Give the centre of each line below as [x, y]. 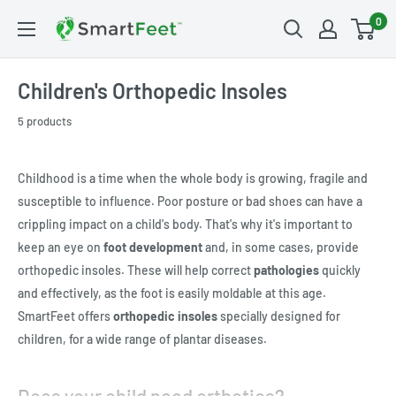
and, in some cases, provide [282, 247]
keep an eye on [61, 247]
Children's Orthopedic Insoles [152, 91]
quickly [340, 270]
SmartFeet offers [65, 316]
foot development [154, 247]
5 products [45, 122]
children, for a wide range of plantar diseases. [142, 339]
